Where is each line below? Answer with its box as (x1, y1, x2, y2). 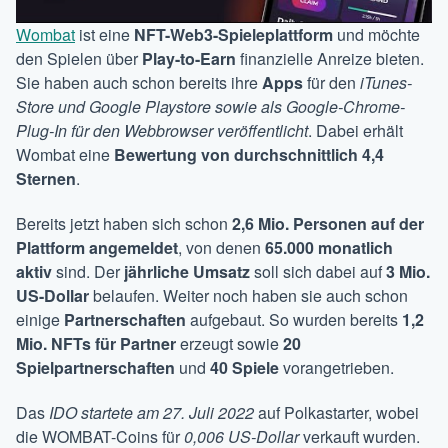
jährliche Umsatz (124, 259, 250, 283)
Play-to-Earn (142, 46, 236, 70)
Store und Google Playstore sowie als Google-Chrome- (16, 94, 405, 118)
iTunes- (360, 70, 412, 94)
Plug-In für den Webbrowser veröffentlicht (16, 118, 308, 142)
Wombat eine (16, 142, 114, 166)
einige (16, 307, 64, 331)
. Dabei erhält (308, 118, 403, 142)
